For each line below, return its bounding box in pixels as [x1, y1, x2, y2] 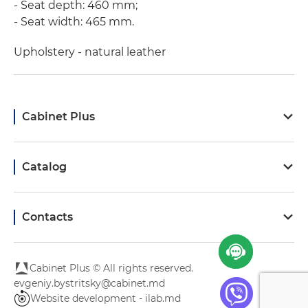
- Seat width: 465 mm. [14, 15, 134, 28]
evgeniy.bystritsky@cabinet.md [14, 277, 165, 289]
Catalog [22, 160, 67, 173]
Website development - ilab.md [30, 291, 181, 305]
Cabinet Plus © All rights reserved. [30, 262, 193, 274]
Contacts [22, 210, 73, 223]
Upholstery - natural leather [14, 45, 166, 58]
